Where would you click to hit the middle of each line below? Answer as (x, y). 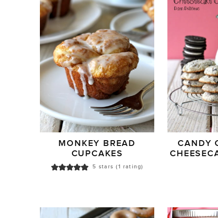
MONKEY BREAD (97, 144)
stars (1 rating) (120, 167)
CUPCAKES (97, 154)
